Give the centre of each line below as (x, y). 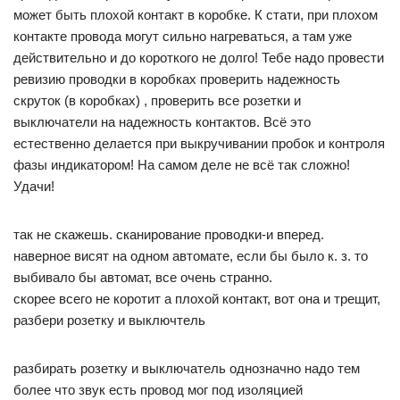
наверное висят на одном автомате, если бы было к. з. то (191, 256)
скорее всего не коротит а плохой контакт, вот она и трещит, (197, 299)
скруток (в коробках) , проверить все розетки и (157, 100)
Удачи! (34, 186)
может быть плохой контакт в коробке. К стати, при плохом (196, 15)
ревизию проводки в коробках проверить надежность (177, 79)
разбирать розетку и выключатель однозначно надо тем (187, 368)
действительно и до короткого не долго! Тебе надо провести (199, 58)
